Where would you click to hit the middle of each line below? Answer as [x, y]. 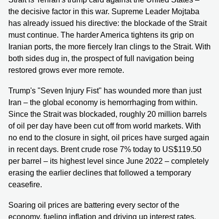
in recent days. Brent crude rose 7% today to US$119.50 [105, 149]
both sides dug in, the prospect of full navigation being [101, 58]
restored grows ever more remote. [66, 70]
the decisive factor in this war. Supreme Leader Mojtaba [104, 11]
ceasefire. [25, 184]
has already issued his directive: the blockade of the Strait [108, 23]
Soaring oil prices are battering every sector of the [94, 205]
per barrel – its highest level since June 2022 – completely [109, 161]
